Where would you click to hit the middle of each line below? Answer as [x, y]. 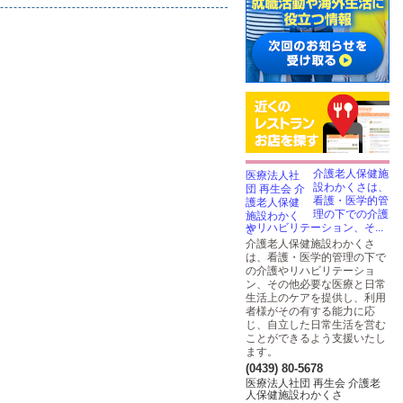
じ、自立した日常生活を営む [316, 325]
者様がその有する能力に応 [310, 311]
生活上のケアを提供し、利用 [316, 298]
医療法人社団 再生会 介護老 [313, 383]
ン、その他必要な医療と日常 [316, 284]
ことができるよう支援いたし [316, 338]
